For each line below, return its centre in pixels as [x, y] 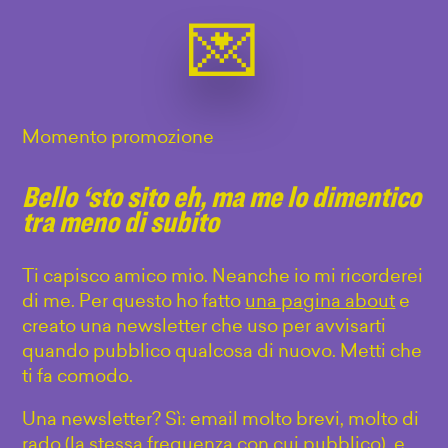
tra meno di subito [121, 220]
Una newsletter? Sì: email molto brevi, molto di [221, 420]
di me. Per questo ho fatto [134, 302]
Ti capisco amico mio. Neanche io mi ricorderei [223, 277]
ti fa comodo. [78, 377]
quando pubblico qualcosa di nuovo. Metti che [222, 352]
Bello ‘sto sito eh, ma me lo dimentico [222, 195]
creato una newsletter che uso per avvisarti [204, 327]
